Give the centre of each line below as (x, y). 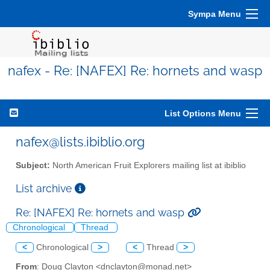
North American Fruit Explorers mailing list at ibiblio (148, 165)
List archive (45, 188)
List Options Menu (203, 113)
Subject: (33, 165)
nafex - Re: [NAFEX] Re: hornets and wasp (135, 71)
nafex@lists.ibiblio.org (80, 142)
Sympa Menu (215, 14)
